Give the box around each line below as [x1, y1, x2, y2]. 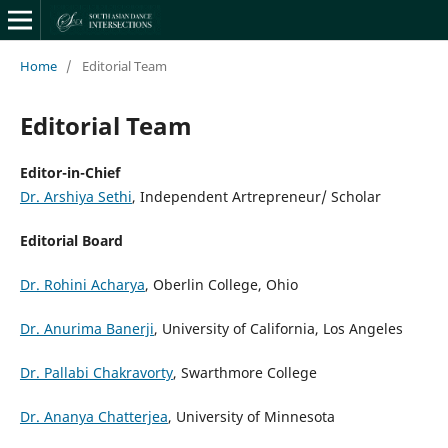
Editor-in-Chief [19, 162, 120, 182]
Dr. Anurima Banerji [19, 319, 154, 338]
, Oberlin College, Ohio [144, 274, 298, 294]
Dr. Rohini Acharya [19, 274, 145, 294]
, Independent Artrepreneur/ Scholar [131, 186, 381, 206]
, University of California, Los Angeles [153, 319, 403, 338]
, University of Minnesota [167, 407, 335, 427]
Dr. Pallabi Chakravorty [19, 363, 173, 383]
